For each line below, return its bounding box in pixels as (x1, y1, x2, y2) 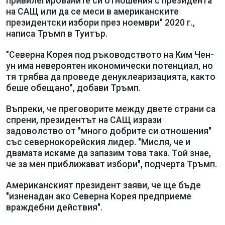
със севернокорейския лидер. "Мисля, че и (6, 137, 190, 147)
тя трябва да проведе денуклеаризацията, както (6, 71, 215, 82)
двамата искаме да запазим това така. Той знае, (6, 148, 211, 158)
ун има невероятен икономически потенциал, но (6, 60, 213, 71)
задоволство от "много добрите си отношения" (6, 126, 211, 136)
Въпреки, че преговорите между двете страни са (6, 103, 215, 114)
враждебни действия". (6, 202, 102, 212)
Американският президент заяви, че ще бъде (6, 180, 201, 190)
